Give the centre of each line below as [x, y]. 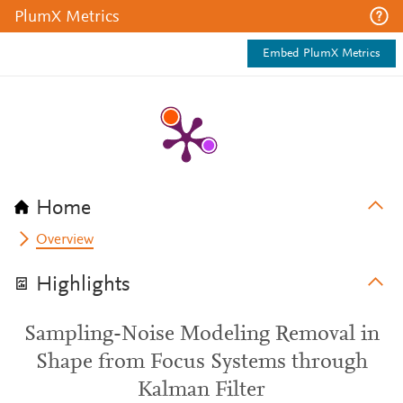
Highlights [83, 285]
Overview [65, 240]
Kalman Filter [201, 390]
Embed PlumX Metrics [322, 54]
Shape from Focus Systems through [201, 363]
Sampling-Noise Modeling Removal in [201, 335]
